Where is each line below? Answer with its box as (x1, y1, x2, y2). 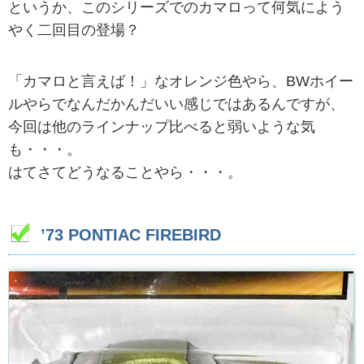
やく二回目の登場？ (8, 21, 140, 38)
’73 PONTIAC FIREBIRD (41, 226, 221, 245)
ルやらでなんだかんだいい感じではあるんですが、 (8, 95, 344, 112)
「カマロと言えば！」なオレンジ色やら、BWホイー (8, 72, 353, 89)
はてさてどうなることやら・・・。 (8, 163, 242, 180)
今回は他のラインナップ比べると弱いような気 (8, 118, 315, 135)
